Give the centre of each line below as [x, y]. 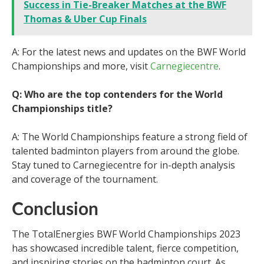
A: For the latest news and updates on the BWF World [129, 52]
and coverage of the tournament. [85, 179]
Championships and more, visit [81, 66]
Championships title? [62, 108]
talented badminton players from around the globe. [126, 151]
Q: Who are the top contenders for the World [117, 94]
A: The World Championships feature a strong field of [130, 136]
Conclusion [55, 209]
